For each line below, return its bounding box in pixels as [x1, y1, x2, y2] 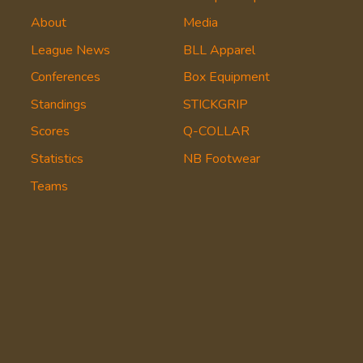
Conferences [30, 68, 100, 87]
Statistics [30, 150, 83, 169]
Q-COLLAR [182, 122, 250, 141]
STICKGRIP [182, 95, 248, 113]
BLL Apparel [182, 41, 255, 59]
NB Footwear [182, 150, 260, 169]
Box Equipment [182, 68, 270, 87]
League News [30, 41, 110, 59]
